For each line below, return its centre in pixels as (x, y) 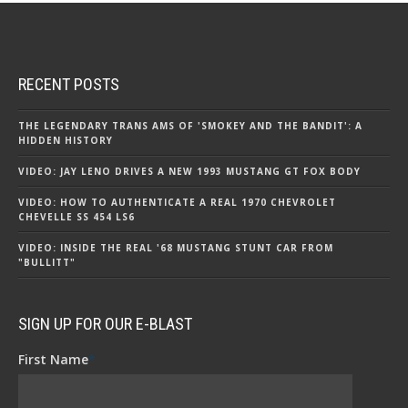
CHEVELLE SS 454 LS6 (76, 216)
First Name (53, 359)
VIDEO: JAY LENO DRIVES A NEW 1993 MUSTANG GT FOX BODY (189, 171)
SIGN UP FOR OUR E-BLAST (105, 323)
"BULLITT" (47, 262)
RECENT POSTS (69, 84)
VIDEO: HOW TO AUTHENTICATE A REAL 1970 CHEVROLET (177, 202)
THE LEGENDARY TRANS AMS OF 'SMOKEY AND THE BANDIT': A (190, 125)
